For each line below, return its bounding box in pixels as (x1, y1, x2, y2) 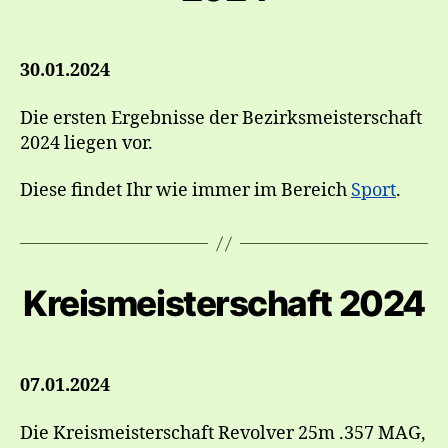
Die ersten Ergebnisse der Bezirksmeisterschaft (20, 106, 422, 130)
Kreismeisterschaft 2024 (23, 282, 425, 324)
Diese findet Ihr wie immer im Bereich (20, 179, 351, 202)
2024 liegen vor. (20, 131, 153, 155)
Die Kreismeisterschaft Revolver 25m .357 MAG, (20, 421, 426, 445)
